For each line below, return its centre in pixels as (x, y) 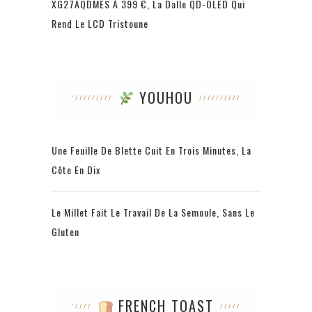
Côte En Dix (76, 170)
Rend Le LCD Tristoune (100, 24)
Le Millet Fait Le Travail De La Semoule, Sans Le (153, 212)
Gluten (65, 232)
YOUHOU (164, 98)
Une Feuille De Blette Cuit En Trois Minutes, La (151, 150)
